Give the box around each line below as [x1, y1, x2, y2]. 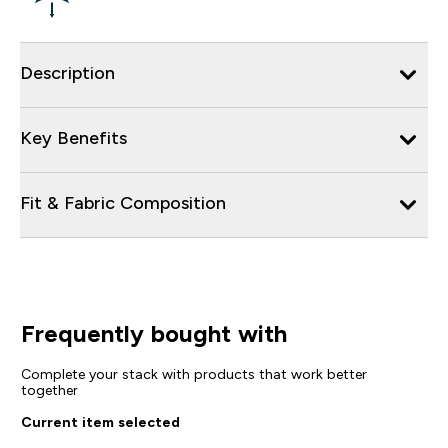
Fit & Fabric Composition [20, 192, 226, 213]
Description [20, 62, 115, 83]
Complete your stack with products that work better [20, 365, 367, 382]
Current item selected [20, 413, 180, 430]
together [20, 381, 78, 398]
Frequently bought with [20, 319, 287, 347]
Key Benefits [20, 127, 127, 148]
